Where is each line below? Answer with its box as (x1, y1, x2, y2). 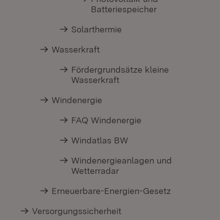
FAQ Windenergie (71, 115, 142, 126)
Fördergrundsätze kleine (71, 64, 169, 75)
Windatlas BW (71, 135, 129, 146)
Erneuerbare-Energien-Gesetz (52, 186, 171, 196)
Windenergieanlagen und (71, 155, 172, 166)
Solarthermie (71, 24, 122, 35)
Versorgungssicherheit (32, 206, 122, 217)
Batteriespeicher (91, 4, 157, 15)
